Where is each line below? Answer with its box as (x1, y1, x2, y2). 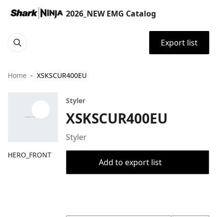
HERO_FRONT (8, 150, 51, 159)
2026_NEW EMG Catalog (66, 8, 156, 19)
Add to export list (99, 157, 162, 168)
